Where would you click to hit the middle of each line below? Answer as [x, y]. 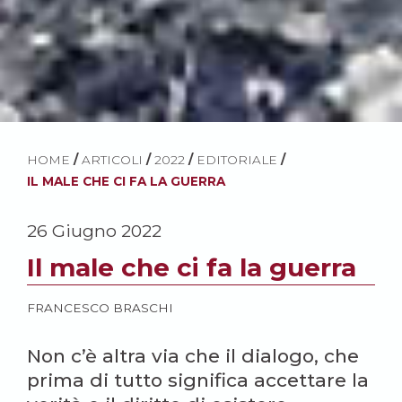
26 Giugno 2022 [94, 230]
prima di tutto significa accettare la [198, 380]
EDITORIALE [237, 159]
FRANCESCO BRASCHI [100, 307]
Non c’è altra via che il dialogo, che [193, 355]
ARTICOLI [112, 159]
